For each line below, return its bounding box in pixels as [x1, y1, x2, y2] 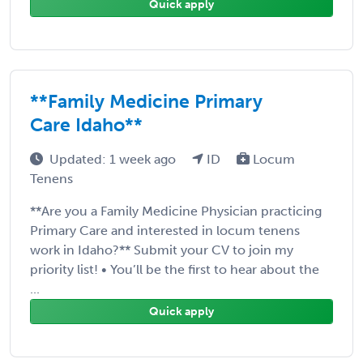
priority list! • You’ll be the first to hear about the [30, 261, 319, 277]
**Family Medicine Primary [30, 89, 263, 113]
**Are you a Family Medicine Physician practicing [30, 203, 322, 219]
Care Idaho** [30, 113, 143, 136]
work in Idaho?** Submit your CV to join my [30, 241, 293, 258]
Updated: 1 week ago [49, 151, 179, 167]
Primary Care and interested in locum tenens [30, 222, 300, 238]
